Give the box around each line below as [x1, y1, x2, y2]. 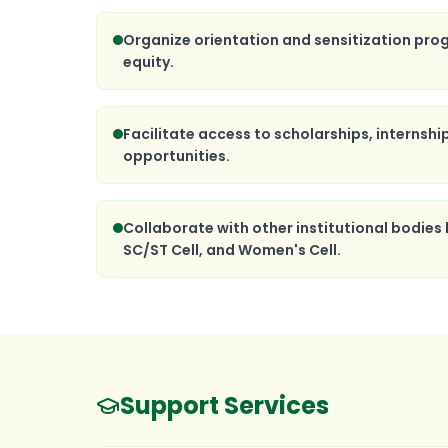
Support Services [120, 389, 329, 422]
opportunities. [123, 146, 230, 166]
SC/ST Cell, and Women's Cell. [123, 240, 341, 260]
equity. [123, 52, 174, 72]
